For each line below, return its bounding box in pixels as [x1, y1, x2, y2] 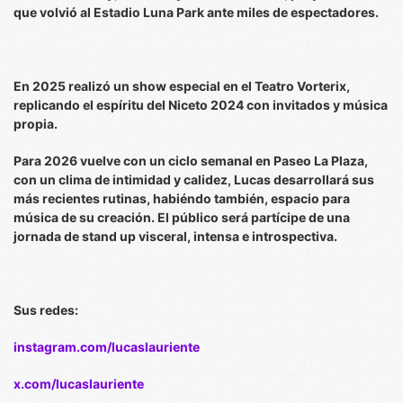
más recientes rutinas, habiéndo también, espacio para [13, 191, 350, 206]
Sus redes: [13, 302, 78, 318]
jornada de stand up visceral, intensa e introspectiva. [13, 228, 337, 244]
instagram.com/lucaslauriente [13, 339, 200, 354]
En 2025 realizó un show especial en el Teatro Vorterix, [13, 78, 350, 94]
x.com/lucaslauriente [13, 376, 144, 391]
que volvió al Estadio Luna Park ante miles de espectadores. [13, 4, 379, 20]
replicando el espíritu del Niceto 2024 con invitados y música [13, 97, 388, 112]
